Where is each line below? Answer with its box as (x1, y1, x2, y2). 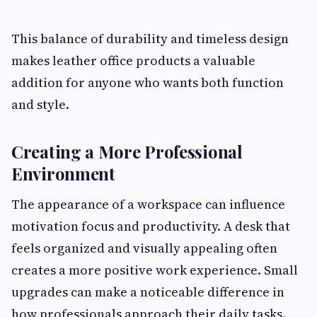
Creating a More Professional (11, 140, 243, 163)
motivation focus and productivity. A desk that (11, 217, 290, 235)
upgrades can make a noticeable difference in (11, 283, 284, 301)
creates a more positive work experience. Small (11, 261, 298, 279)
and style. (11, 96, 69, 113)
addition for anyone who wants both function (11, 74, 284, 91)
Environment (11, 162, 115, 185)
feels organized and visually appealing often (11, 239, 277, 257)
